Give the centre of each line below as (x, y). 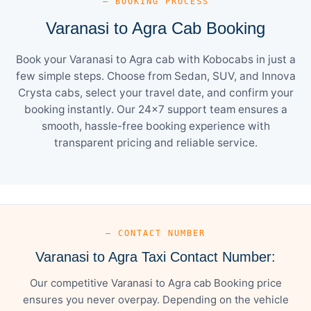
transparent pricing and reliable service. (155, 142)
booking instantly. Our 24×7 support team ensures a (155, 109)
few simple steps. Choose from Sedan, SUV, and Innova (155, 76)
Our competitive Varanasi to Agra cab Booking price (155, 283)
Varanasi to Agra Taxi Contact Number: (155, 257)
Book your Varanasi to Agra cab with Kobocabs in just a (155, 59)
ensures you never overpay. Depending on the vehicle (155, 299)
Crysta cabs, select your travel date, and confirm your (155, 92)
